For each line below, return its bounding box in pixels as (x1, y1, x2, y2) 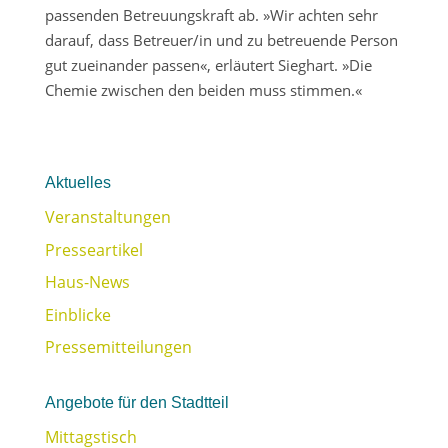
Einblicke (44, 303, 111, 326)
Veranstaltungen (44, 206, 171, 228)
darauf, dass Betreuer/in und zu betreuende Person (44, 30, 398, 50)
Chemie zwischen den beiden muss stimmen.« (44, 80, 362, 100)
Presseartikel (44, 238, 143, 261)
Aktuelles (44, 174, 111, 191)
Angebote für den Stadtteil (44, 394, 229, 411)
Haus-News (44, 271, 130, 293)
